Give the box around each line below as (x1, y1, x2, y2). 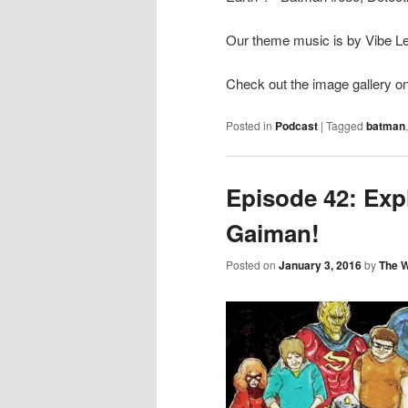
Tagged (326, 117, 363, 133)
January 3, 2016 (279, 257, 362, 274)
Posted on (226, 257, 279, 273)
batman (366, 117, 405, 134)
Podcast (275, 117, 318, 134)
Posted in (226, 117, 272, 133)
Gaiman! (226, 215, 320, 250)
